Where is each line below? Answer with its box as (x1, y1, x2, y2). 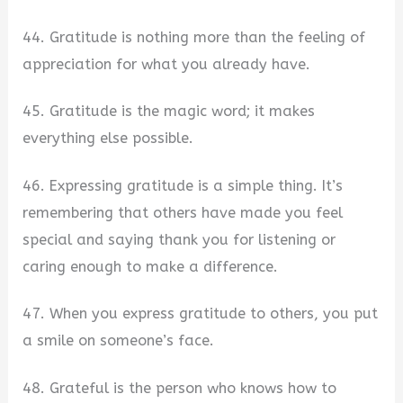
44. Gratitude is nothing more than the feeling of (22, 28, 366, 46)
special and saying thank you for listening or (22, 230, 336, 248)
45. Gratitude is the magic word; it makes (22, 103, 316, 121)
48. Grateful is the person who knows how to (22, 380, 337, 398)
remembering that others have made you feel (22, 203, 344, 221)
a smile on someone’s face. (22, 332, 215, 350)
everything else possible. (22, 130, 194, 148)
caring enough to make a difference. (22, 257, 279, 275)
